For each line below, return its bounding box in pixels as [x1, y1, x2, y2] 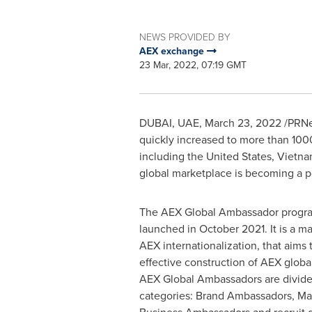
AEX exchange [139, 44, 207, 58]
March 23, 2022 [204, 115, 281, 131]
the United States [187, 148, 272, 164]
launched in [139, 221, 199, 237]
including [139, 148, 187, 164]
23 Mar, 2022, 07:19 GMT [139, 58, 247, 72]
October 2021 [198, 221, 265, 237]
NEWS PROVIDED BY [139, 30, 231, 45]
